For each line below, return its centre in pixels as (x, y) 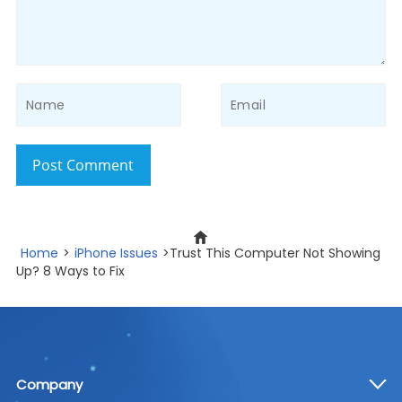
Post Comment (83, 165)
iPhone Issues (116, 253)
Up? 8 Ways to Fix (70, 271)
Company (49, 384)
